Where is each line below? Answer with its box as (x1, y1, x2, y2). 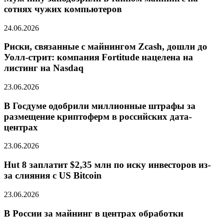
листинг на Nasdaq (4, 63, 84, 73)
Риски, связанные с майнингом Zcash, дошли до (4, 41, 207, 52)
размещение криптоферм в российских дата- (4, 111, 192, 122)
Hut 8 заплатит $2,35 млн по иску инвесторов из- (4, 160, 211, 170)
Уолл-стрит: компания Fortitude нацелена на (4, 52, 193, 63)
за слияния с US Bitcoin (4, 170, 102, 181)
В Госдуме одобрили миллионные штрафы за (4, 100, 196, 111)
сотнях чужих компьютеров (4, 3, 122, 14)
